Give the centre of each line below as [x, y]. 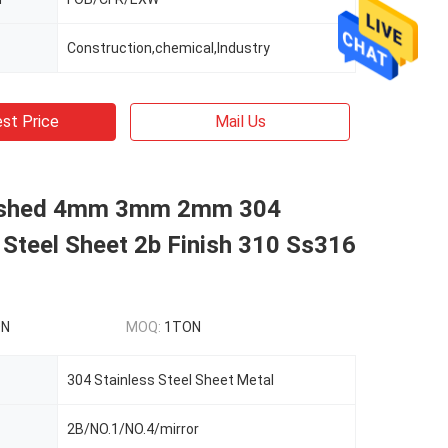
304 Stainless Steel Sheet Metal [170, 380]
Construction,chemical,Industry [168, 48]
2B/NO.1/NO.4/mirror [133, 429]
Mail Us [240, 121]
